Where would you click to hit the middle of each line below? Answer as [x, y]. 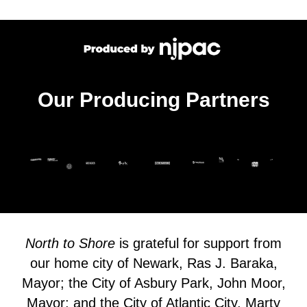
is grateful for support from [198, 244]
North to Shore [70, 244]
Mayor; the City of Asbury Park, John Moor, [153, 283]
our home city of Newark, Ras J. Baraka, [153, 263]
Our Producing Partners [153, 100]
